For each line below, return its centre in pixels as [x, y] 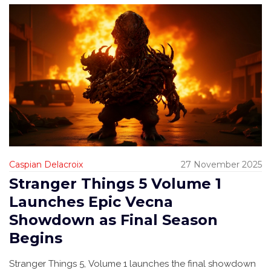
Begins [36, 238]
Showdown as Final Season [113, 220]
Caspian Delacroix [46, 165]
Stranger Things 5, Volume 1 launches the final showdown [132, 264]
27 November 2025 [221, 165]
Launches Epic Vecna [91, 202]
